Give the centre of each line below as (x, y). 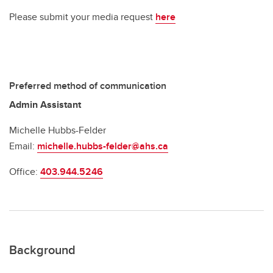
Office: (25, 172)
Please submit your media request (82, 17)
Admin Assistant (45, 105)
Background (42, 250)
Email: (23, 146)
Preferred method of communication (88, 86)
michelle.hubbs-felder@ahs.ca (103, 146)
